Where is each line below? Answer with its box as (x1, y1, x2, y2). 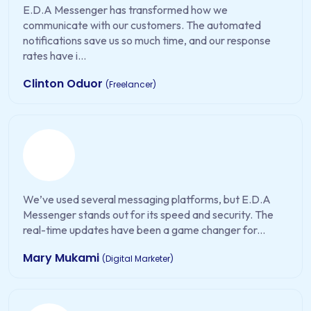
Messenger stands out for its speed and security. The (23, 208, 274, 222)
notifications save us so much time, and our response (23, 33, 271, 48)
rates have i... (23, 49, 86, 63)
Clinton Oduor (23, 76, 106, 92)
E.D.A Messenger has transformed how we (23, 3, 228, 17)
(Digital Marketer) (102, 253, 174, 265)
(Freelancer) (106, 78, 156, 91)
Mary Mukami (23, 250, 102, 267)
